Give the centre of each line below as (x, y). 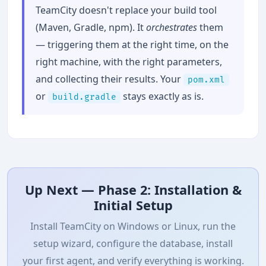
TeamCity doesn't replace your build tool (126, 10)
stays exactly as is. (162, 96)
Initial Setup (133, 205)
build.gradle (85, 97)
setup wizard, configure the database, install (133, 244)
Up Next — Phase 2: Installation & (133, 190)
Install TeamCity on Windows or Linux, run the (133, 227)
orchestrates (172, 28)
